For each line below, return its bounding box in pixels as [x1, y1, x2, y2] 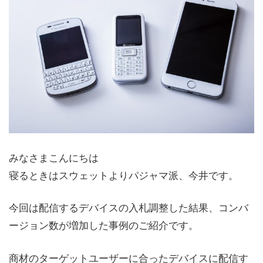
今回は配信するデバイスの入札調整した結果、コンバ [9, 200, 248, 215]
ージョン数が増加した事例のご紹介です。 [9, 217, 198, 232]
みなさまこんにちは [9, 149, 99, 164]
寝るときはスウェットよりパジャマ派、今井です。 [9, 167, 238, 182]
